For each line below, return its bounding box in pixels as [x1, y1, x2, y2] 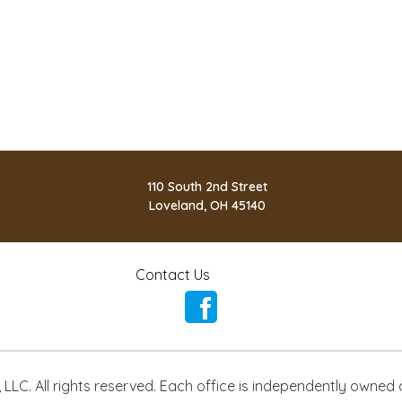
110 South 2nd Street [146, 179, 267, 195]
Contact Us [135, 266, 210, 284]
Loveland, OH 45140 [148, 197, 266, 214]
